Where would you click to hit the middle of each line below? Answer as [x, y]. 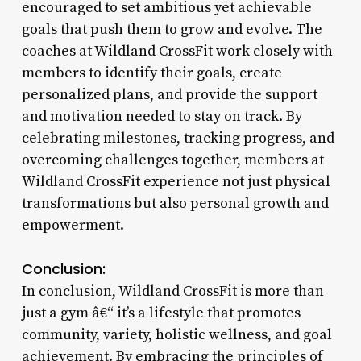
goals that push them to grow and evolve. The [172, 29]
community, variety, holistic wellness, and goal [176, 334]
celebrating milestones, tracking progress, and [178, 138]
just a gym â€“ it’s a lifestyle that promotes [161, 313]
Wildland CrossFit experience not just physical [176, 181]
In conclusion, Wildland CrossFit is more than [172, 291]
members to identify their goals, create [151, 73]
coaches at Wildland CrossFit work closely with [177, 51]
